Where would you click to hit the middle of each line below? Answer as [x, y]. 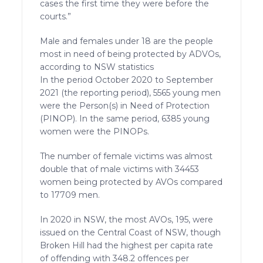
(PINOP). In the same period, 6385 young [125, 118]
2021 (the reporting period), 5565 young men [131, 92]
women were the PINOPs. [95, 131]
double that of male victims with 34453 [120, 169]
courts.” [56, 16]
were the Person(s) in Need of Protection [125, 105]
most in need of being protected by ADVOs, [131, 54]
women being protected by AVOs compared [131, 182]
